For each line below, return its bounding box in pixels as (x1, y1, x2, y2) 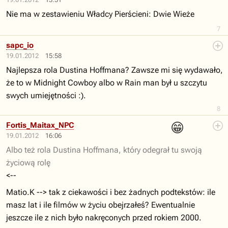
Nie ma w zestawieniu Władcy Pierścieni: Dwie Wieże (6, 9, 194, 19)
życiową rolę (6, 158, 50, 167)
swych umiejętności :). (6, 91, 86, 100)
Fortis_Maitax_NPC (6, 121, 74, 130)
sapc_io (6, 41, 34, 50)
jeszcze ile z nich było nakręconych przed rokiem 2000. (6, 213, 202, 222)
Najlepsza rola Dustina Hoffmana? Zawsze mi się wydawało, (6, 65, 223, 75)
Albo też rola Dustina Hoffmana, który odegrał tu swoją (6, 145, 202, 155)
